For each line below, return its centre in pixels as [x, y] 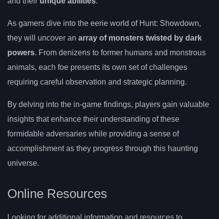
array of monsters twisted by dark [140, 38]
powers [21, 52]
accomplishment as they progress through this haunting [103, 148]
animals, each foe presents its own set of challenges [97, 67]
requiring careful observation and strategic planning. [97, 82]
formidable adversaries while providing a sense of [93, 133]
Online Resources [57, 194]
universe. [23, 163]
